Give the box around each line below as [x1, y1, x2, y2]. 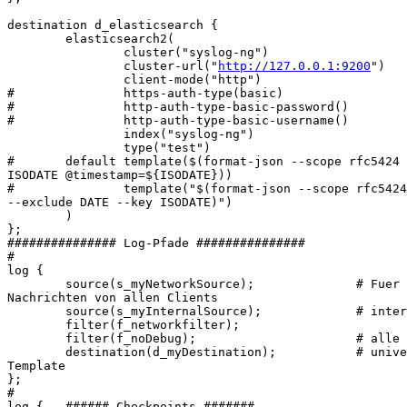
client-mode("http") [7, 73, 262, 87]
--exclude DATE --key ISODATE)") [7, 195, 233, 210]
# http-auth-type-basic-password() [7, 100, 349, 114]
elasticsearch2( [7, 32, 174, 46]
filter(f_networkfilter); [7, 318, 240, 333]
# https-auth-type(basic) [7, 86, 283, 101]
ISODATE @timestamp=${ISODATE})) [7, 168, 233, 183]
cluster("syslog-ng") [7, 45, 269, 60]
